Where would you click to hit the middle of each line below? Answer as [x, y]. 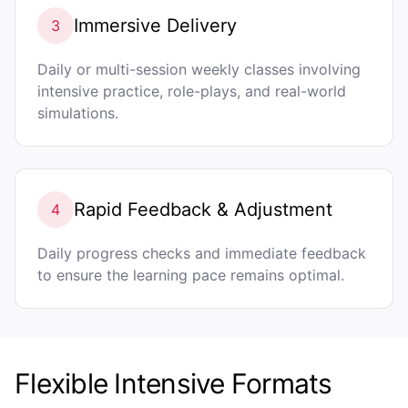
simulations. [78, 113]
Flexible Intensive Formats [173, 383]
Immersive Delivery [155, 25]
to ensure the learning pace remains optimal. [191, 275]
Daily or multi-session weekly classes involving [199, 69]
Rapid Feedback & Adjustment [203, 209]
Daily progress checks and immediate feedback [202, 253]
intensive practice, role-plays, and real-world [192, 91]
